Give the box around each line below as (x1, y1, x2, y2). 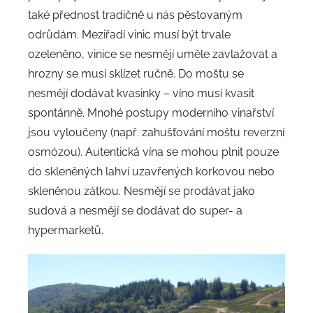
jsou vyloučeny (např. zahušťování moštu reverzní (28, 125, 284, 139)
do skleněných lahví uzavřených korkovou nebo (28, 164, 275, 178)
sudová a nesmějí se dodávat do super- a (28, 203, 242, 217)
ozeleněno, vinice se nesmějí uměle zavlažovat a (28, 47, 277, 61)
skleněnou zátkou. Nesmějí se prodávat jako (28, 184, 255, 198)
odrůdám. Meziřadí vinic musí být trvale (28, 27, 231, 41)
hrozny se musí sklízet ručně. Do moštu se (28, 66, 244, 80)
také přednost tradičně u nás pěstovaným (28, 8, 242, 22)
